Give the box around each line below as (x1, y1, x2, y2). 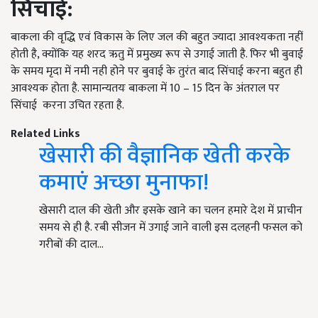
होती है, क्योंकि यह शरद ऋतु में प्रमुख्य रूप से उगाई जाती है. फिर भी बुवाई (11, 45, 303, 65)
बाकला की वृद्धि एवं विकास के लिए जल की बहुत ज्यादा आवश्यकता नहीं (11, 28, 303, 48)
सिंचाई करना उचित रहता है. (11, 96, 124, 116)
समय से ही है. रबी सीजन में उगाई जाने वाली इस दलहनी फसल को (39, 218, 302, 238)
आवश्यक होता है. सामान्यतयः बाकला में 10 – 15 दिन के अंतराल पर (11, 79, 280, 99)
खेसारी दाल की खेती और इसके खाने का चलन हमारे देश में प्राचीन (39, 201, 302, 221)
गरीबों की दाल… (39, 235, 104, 255)
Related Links (11, 124, 80, 144)
